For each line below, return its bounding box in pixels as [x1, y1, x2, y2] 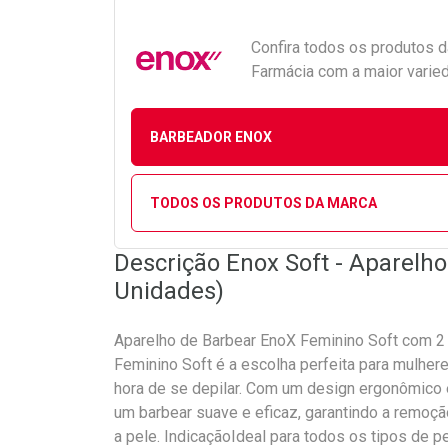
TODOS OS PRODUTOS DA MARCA [149, 194, 377, 211]
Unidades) [114, 277, 224, 305]
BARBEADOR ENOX [149, 128, 272, 145]
